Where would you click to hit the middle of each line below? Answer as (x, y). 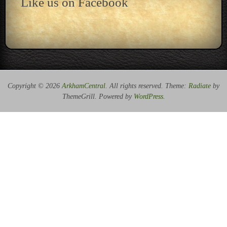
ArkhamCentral (84, 86)
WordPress (148, 97)
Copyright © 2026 (35, 86)
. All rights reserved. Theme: (147, 86)
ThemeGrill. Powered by (98, 97)
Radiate (200, 86)
